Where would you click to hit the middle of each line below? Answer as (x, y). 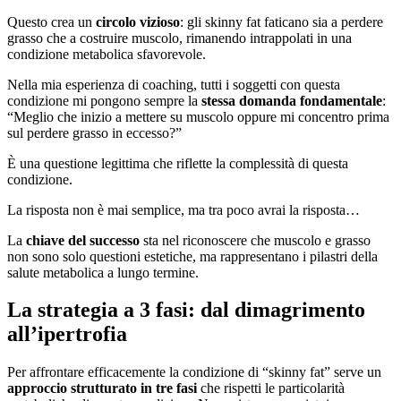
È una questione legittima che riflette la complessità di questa (178, 163)
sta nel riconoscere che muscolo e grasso (255, 240)
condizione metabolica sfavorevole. (107, 54)
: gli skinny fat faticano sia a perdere (282, 21)
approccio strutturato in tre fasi (102, 388)
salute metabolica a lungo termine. (103, 272)
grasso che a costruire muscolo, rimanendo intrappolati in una (179, 38)
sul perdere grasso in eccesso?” (94, 132)
